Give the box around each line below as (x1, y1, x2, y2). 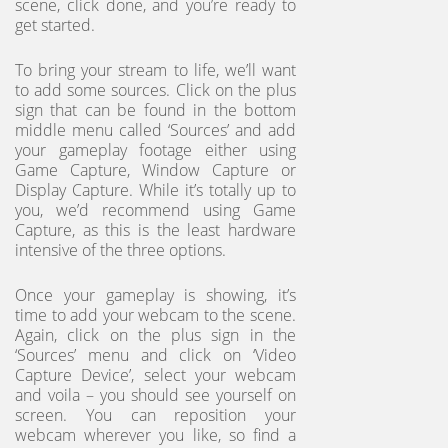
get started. (15, 13, 95, 36)
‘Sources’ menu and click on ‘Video (15, 343, 296, 366)
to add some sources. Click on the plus (15, 78, 296, 101)
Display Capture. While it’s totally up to (15, 178, 296, 201)
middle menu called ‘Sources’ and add (15, 118, 296, 141)
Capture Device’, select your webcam (15, 363, 296, 386)
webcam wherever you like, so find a (15, 423, 296, 446)
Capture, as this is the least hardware (15, 218, 296, 241)
